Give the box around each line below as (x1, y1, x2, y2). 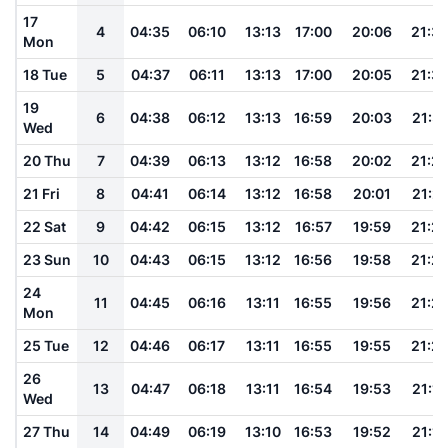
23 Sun (23, 250, 71, 268)
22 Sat (23, 217, 66, 235)
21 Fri (23, 184, 60, 202)
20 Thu (23, 151, 71, 169)
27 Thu (23, 422, 70, 440)
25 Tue (23, 336, 69, 354)
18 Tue (23, 65, 67, 83)
